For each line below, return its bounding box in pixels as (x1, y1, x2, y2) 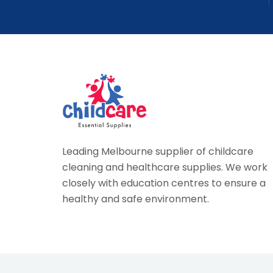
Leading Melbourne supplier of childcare (62, 144, 253, 159)
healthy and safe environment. (62, 192, 209, 207)
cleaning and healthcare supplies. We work (62, 160, 268, 175)
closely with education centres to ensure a (62, 176, 266, 191)
